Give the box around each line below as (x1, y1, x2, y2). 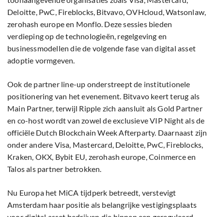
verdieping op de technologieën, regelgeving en (7, 31, 167, 41)
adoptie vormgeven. (7, 56, 75, 65)
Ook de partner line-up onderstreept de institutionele (7, 79, 190, 89)
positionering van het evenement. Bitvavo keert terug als (7, 92, 200, 101)
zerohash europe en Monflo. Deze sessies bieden (7, 19, 172, 29)
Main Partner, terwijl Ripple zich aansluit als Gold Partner (7, 104, 202, 113)
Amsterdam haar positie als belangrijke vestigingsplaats (7, 200, 197, 210)
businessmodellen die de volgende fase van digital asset (7, 44, 196, 53)
